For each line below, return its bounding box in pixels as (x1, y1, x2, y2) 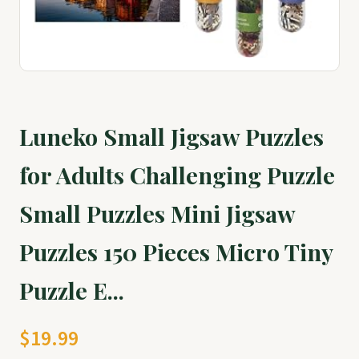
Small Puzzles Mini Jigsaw (19, 197, 295, 228)
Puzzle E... (19, 274, 124, 305)
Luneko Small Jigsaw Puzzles (19, 120, 324, 151)
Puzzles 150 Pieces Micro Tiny (19, 236, 333, 267)
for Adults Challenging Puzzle (19, 159, 335, 190)
